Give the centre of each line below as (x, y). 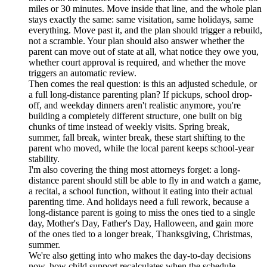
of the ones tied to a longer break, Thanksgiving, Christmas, (141, 234)
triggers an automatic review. (83, 73)
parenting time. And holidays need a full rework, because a (139, 202)
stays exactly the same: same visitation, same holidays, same (141, 20)
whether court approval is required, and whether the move (137, 63)
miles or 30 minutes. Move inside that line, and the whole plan (145, 9)
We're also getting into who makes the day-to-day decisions (140, 256)
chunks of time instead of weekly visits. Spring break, (129, 127)
